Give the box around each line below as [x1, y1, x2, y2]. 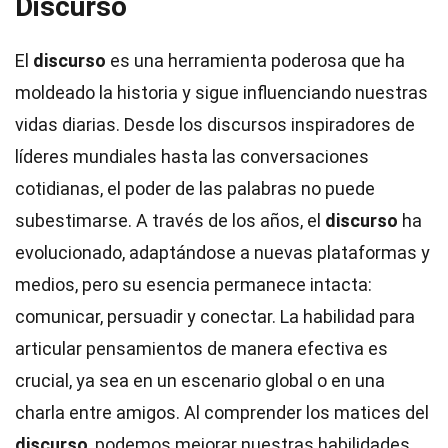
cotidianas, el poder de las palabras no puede [15, 178, 375, 199]
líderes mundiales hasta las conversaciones [15, 146, 369, 167]
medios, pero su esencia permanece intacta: [15, 274, 372, 295]
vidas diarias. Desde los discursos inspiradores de [15, 114, 415, 135]
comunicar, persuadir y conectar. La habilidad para [15, 306, 415, 327]
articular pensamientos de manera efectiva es [15, 338, 388, 359]
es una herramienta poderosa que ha [106, 50, 405, 71]
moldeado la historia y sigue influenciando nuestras [15, 82, 428, 103]
